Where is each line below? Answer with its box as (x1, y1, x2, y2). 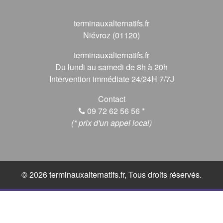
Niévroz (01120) (83, 29, 140, 41)
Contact (98, 93, 125, 105)
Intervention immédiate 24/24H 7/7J (49, 73, 174, 85)
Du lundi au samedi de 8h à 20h (55, 61, 168, 73)
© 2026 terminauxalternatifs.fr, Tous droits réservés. (21, 168, 202, 180)
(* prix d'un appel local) (71, 116, 152, 128)
